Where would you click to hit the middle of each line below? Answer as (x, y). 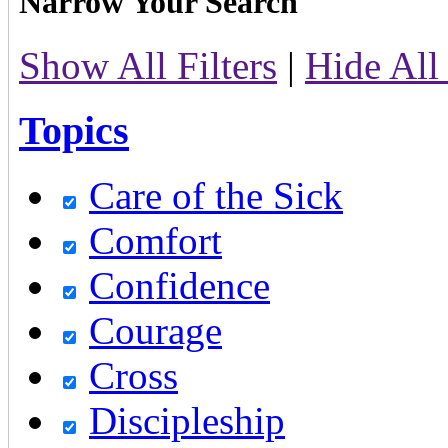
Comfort (155, 240)
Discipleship (187, 420)
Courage (155, 330)
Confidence (179, 285)
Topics (74, 131)
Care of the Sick (216, 195)
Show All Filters (148, 66)
